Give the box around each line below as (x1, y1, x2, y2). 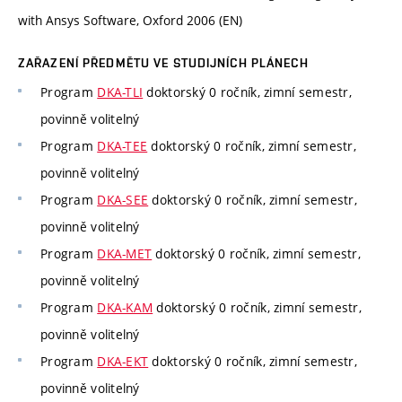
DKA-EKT (97, 353, 149, 371)
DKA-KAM (97, 299, 153, 317)
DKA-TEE (97, 137, 148, 155)
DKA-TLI (97, 83, 144, 101)
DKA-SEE (97, 191, 149, 209)
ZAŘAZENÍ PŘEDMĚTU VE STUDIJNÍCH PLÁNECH (18, 56, 309, 71)
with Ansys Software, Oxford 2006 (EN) (18, 12, 242, 30)
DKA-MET (97, 245, 153, 263)
